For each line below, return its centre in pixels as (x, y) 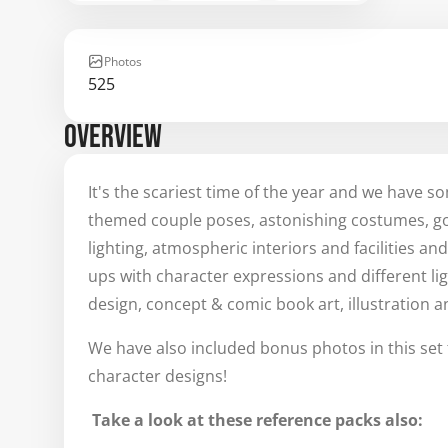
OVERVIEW (113, 137)
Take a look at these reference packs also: (255, 420)
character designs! (157, 376)
